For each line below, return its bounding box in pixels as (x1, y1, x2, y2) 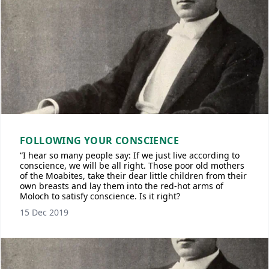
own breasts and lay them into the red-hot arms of (20, 180, 223, 192)
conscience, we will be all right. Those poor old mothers (20, 160, 244, 171)
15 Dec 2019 (20, 207, 68, 218)
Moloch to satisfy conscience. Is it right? (20, 190, 180, 202)
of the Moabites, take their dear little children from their (20, 170, 247, 181)
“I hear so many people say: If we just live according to (20, 150, 240, 161)
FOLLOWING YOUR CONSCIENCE (20, 134, 179, 147)
